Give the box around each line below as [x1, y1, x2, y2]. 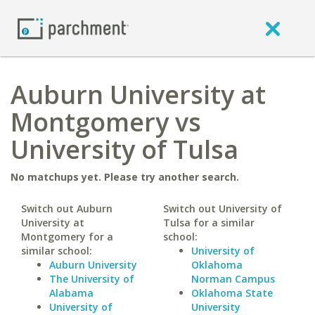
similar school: [21, 244, 92, 257]
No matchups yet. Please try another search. [11, 170, 239, 184]
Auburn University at [11, 77, 266, 112]
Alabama [49, 286, 94, 300]
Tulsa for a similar [162, 216, 255, 229]
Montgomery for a [21, 230, 113, 243]
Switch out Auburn [21, 202, 112, 215]
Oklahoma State [191, 286, 273, 300]
